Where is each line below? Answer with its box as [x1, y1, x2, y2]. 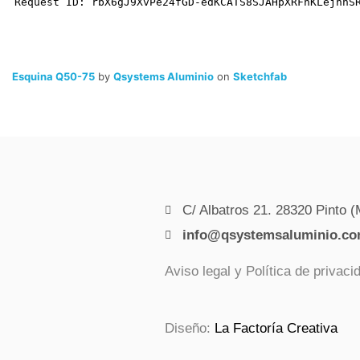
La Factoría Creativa [214, 320, 337, 336]
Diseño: [164, 320, 215, 336]
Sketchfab [233, 70, 287, 84]
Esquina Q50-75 [12, 70, 95, 84]
